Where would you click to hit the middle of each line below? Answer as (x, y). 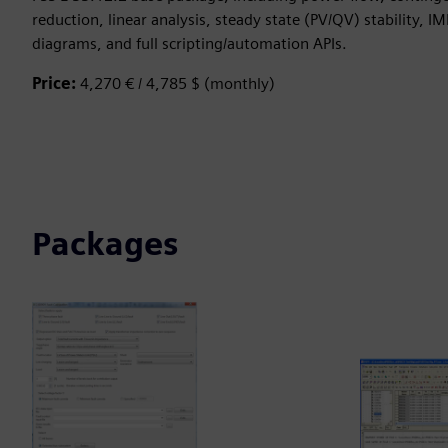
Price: (56, 83)
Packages (105, 243)
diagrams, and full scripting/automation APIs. (189, 43)
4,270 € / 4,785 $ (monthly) (177, 83)
